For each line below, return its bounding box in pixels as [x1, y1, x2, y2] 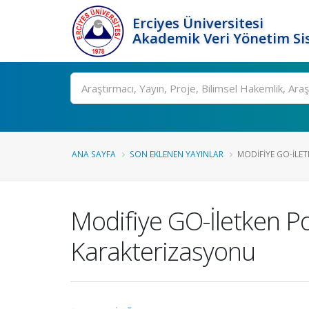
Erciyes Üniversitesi [132, 14, 263, 32]
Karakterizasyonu [70, 234, 255, 268]
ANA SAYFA [72, 148, 116, 159]
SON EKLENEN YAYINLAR [130, 148, 223, 159]
